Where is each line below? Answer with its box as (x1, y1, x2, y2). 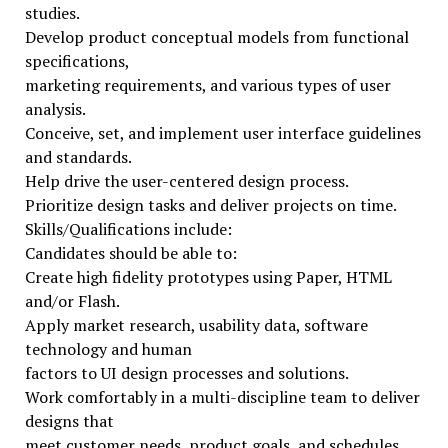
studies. (24, 2, 80, 24)
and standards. (24, 146, 132, 168)
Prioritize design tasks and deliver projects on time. (24, 194, 397, 216)
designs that (24, 410, 114, 432)
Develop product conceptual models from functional (24, 26, 409, 48)
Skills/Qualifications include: (24, 218, 232, 240)
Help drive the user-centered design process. (24, 170, 349, 192)
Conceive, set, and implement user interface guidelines (24, 122, 421, 144)
